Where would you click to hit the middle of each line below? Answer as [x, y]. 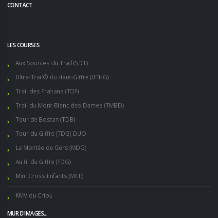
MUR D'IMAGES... [27, 213]
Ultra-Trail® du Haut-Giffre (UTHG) [62, 77]
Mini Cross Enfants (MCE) [50, 175]
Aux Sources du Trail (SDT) [52, 63]
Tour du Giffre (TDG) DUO [51, 133]
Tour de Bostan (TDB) [45, 119]
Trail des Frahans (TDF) [47, 91]
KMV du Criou [34, 195]
